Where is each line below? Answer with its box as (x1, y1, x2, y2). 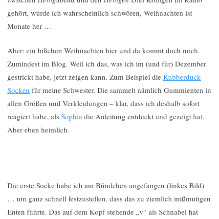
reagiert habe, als (7, 111, 61, 121)
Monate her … (7, 21, 51, 31)
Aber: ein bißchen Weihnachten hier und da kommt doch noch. (7, 45, 200, 55)
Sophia (61, 111, 82, 121)
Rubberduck (163, 71, 201, 82)
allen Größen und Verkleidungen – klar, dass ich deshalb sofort (7, 98, 199, 108)
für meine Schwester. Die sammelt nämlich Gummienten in (30, 85, 211, 95)
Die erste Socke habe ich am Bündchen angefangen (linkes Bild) (7, 180, 204, 190)
